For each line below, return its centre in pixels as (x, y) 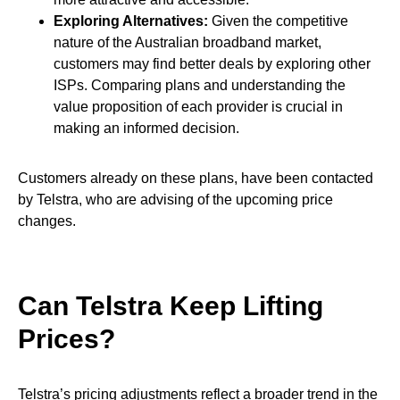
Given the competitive (278, 21)
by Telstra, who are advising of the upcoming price (175, 199)
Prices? (67, 338)
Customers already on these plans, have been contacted (196, 178)
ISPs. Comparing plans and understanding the (200, 85)
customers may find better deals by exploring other (212, 63)
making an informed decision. (146, 128)
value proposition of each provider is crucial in (198, 106)
